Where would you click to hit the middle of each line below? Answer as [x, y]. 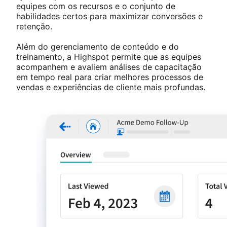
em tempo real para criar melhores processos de [110, 77]
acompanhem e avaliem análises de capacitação [109, 67]
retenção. [34, 27]
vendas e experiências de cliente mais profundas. [111, 87]
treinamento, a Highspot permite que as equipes [109, 57]
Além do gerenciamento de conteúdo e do [98, 47]
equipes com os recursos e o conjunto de [96, 6]
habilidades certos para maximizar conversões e [109, 16]
